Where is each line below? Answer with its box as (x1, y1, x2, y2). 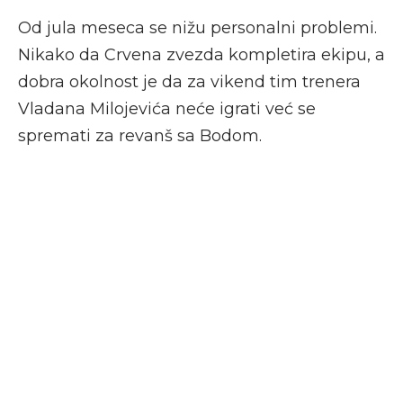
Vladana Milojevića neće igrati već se (18, 99, 316, 120)
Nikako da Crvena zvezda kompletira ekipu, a (18, 45, 385, 66)
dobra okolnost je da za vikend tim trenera (18, 72, 361, 93)
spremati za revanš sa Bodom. (18, 126, 262, 147)
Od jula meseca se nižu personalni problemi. (18, 18, 377, 39)
